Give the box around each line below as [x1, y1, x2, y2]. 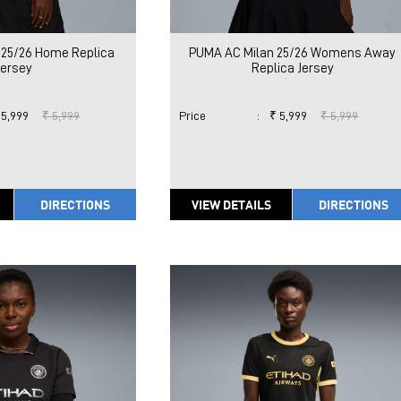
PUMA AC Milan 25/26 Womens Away [189, 47, 397, 61]
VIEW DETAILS [191, 196, 271, 213]
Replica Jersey [251, 62, 334, 76]
